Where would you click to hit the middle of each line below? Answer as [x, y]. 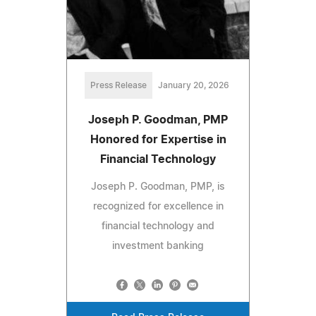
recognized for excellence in [158, 206]
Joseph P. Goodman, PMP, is [158, 187]
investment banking [158, 246]
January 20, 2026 [193, 85]
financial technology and [158, 226]
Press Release [118, 85]
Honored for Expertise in [158, 139]
